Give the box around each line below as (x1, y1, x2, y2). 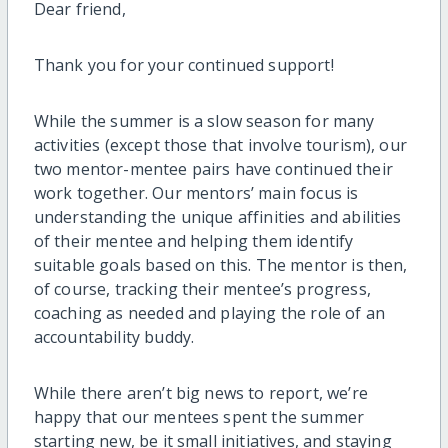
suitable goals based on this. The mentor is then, (33, 254, 408, 277)
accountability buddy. (33, 326, 195, 349)
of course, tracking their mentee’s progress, (33, 278, 371, 301)
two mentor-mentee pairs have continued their (33, 158, 393, 181)
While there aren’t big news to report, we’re (33, 382, 368, 405)
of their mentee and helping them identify (33, 230, 354, 253)
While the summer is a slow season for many (33, 110, 375, 133)
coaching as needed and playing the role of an (33, 302, 385, 325)
